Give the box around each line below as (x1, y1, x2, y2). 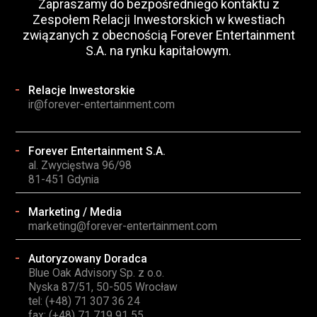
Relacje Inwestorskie (28, 83, 136, 98)
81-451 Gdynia (28, 173, 100, 187)
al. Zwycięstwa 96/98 (28, 158, 132, 173)
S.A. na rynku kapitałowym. (86, 43, 231, 59)
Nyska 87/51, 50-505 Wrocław (28, 280, 178, 294)
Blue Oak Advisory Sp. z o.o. (28, 266, 165, 280)
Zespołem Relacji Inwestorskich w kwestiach (32, 12, 285, 28)
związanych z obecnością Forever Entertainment (22, 28, 295, 43)
